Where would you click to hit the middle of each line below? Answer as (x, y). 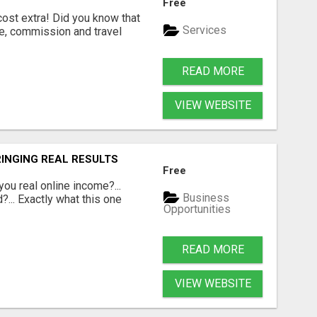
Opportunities (197, 209)
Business (205, 197)
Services (203, 30)
